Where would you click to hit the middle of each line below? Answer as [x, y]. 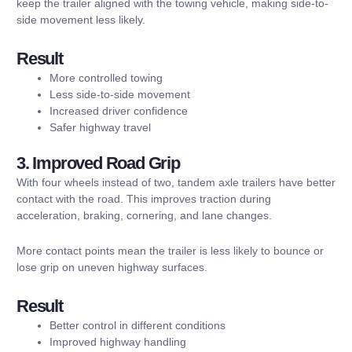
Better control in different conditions [137, 325]
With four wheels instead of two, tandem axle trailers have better [176, 182]
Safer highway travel [100, 127]
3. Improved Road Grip [98, 163]
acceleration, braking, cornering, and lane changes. [144, 215]
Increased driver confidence [119, 110]
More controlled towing [106, 77]
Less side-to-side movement [120, 94]
